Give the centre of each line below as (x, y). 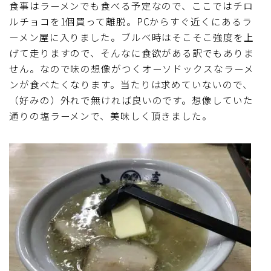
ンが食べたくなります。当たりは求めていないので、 (131, 84)
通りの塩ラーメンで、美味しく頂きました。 (111, 115)
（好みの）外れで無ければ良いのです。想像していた (131, 100)
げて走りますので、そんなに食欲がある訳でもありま (132, 52)
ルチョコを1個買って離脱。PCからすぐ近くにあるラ (131, 21)
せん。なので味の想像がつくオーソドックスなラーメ (132, 68)
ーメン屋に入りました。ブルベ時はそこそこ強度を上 (132, 37)
